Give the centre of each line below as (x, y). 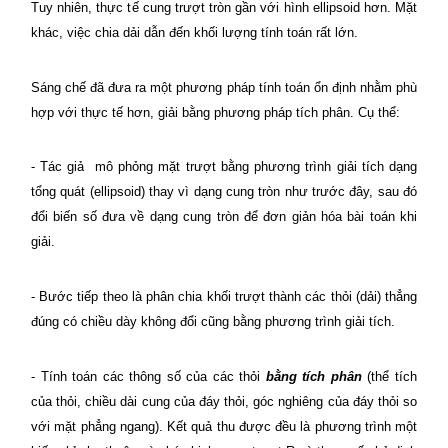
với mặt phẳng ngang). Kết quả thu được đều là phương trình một (224, 426)
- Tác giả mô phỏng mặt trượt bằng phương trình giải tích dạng (224, 167)
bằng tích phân (313, 376)
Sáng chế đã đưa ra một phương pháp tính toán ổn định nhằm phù (224, 87)
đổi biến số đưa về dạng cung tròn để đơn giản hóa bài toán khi (224, 217)
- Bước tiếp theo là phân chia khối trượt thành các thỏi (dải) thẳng (224, 296)
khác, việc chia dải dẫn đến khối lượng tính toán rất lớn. (194, 32)
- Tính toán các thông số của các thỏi (148, 376)
